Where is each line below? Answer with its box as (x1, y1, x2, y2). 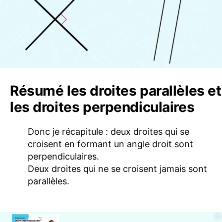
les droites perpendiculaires (10, 98, 195, 115)
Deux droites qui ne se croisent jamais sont (28, 163, 207, 174)
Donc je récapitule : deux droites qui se (28, 126, 189, 137)
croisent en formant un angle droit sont (28, 138, 193, 149)
